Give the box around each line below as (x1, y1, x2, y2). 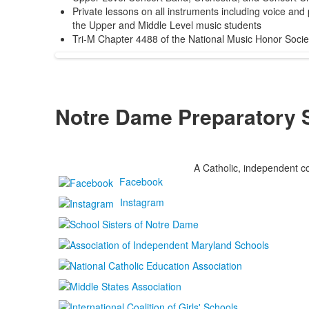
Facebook (119, 174, 163, 188)
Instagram (119, 195, 164, 209)
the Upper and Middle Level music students (72, 18, 261, 32)
